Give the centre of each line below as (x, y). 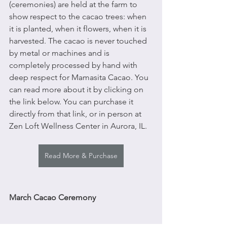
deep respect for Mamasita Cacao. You (80, 77)
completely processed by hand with (74, 65)
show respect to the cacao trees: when (79, 16)
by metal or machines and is (60, 53)
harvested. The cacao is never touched (79, 41)
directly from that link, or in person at (76, 113)
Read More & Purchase (81, 155)
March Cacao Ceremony (52, 197)
